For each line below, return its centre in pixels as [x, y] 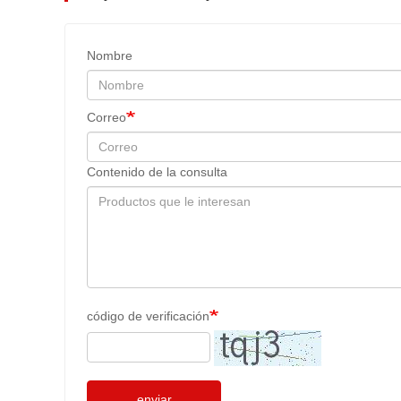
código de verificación [148, 316]
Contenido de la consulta [157, 172]
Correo [107, 118]
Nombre [110, 56]
